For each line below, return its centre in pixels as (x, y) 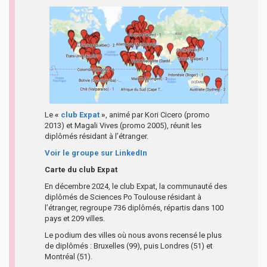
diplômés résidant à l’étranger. (97, 136)
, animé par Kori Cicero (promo (158, 114)
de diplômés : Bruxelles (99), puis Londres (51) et (129, 246)
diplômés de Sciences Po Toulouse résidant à (123, 197)
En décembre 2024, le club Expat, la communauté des (136, 186)
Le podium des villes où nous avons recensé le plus (133, 235)
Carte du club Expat (81, 169)
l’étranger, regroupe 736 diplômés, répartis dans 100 (134, 207)
